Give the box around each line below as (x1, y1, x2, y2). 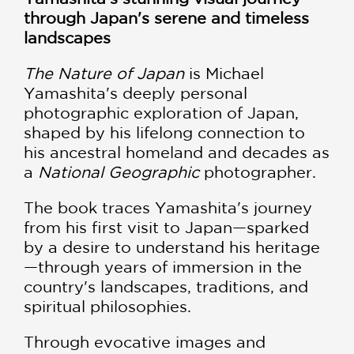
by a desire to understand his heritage (24, 237, 320, 256)
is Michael (184, 63, 264, 82)
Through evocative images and (24, 332, 265, 351)
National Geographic (38, 162, 199, 181)
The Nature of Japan (24, 63, 184, 82)
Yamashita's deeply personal (24, 83, 247, 102)
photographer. (199, 162, 316, 181)
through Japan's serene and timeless (24, 8, 309, 27)
